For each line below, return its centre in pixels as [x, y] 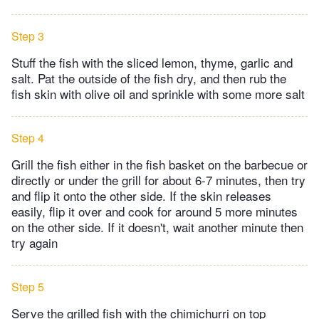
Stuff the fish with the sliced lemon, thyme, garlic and [152, 63]
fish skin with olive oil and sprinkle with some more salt [158, 94]
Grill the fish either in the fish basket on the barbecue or [159, 164]
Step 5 [28, 287]
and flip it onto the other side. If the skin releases [141, 196]
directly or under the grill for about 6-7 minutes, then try [158, 180]
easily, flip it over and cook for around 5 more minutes [155, 211]
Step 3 [28, 36]
